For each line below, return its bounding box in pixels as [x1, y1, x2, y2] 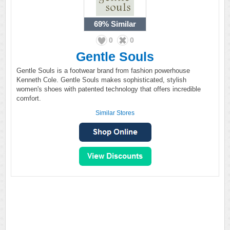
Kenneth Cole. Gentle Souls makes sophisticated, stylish [16, 76, 186, 84]
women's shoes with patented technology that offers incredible [16, 85, 201, 93]
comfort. [16, 94, 41, 102]
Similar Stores [95, 109, 135, 117]
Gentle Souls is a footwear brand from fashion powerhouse [16, 67, 190, 74]
